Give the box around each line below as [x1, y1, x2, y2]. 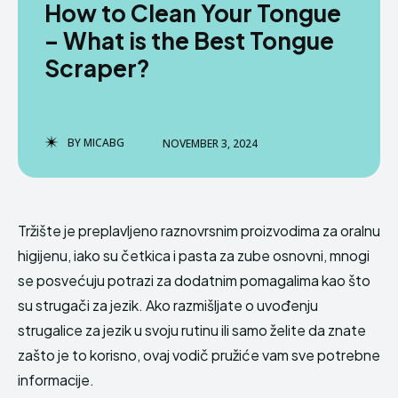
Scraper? [44, 53, 150, 83]
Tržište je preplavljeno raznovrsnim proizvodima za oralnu [18, 221, 380, 240]
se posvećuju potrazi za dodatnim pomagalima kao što [18, 271, 370, 290]
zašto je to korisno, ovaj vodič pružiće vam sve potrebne [18, 346, 380, 364]
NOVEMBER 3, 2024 [163, 135, 258, 151]
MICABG [84, 135, 124, 150]
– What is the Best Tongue [44, 26, 334, 55]
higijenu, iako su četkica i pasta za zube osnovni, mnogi [18, 246, 370, 265]
